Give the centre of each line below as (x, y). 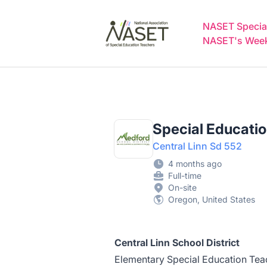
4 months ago (195, 164)
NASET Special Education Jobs (164, 16)
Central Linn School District (177, 243)
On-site (182, 187)
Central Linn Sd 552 (197, 146)
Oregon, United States (212, 199)
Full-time (185, 176)
